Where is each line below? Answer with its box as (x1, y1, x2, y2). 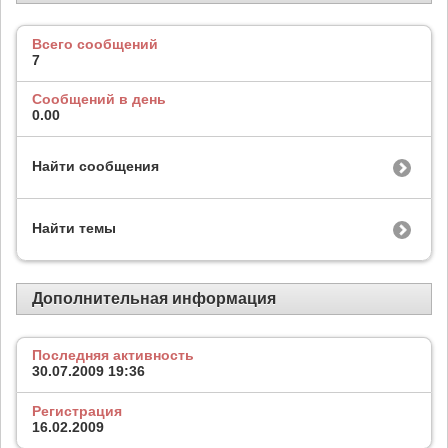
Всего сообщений (32, 35, 158, 52)
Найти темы (32, 220, 116, 237)
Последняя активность (32, 347, 194, 364)
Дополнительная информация (32, 289, 276, 307)
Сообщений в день (32, 91, 166, 108)
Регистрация (32, 402, 122, 419)
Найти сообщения (32, 158, 159, 175)
